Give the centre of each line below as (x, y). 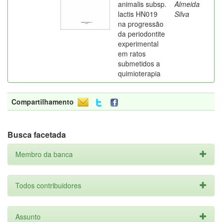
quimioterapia (139, 73)
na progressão (141, 24)
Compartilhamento (43, 102)
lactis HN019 (138, 14)
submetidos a (139, 63)
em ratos (132, 54)
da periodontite (141, 34)
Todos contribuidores (48, 185)
